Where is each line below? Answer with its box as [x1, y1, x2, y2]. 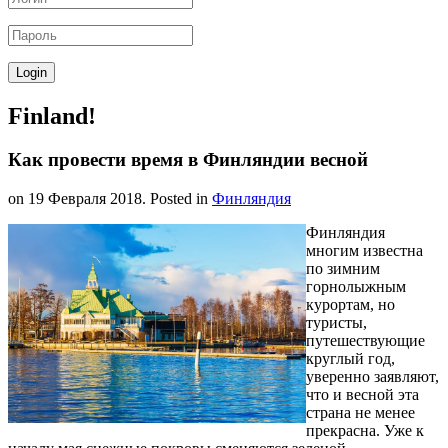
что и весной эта [306, 386, 419, 404]
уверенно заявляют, [306, 368, 439, 386]
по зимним [306, 260, 380, 278]
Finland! [8, 102, 96, 129]
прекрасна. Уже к [306, 422, 424, 440]
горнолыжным [306, 278, 406, 296]
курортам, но [306, 296, 395, 314]
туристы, [306, 314, 367, 332]
